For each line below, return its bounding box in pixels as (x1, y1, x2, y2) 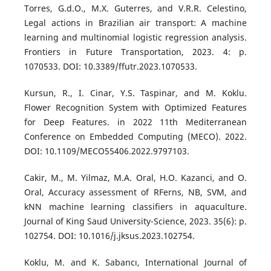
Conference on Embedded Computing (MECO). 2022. (24, 130, 247, 142)
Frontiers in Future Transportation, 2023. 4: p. (24, 45, 247, 57)
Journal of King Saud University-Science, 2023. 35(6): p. (24, 215, 247, 227)
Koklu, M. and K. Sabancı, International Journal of (24, 256, 247, 268)
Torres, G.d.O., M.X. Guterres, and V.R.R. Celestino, (24, 2, 247, 14)
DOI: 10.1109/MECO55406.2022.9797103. (24, 145, 189, 157)
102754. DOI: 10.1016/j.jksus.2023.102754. (24, 229, 195, 241)
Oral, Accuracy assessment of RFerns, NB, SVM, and (24, 186, 247, 198)
